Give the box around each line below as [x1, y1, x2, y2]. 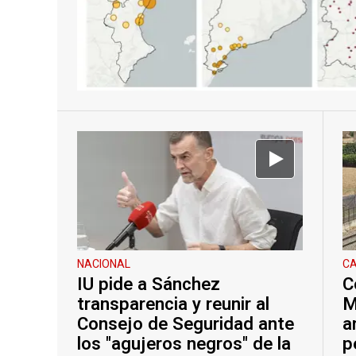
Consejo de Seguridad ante [77, 311, 294, 338]
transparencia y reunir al [77, 292, 269, 318]
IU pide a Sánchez [77, 272, 220, 298]
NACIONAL [77, 256, 130, 273]
